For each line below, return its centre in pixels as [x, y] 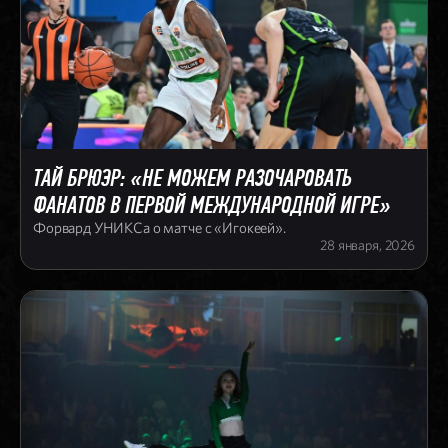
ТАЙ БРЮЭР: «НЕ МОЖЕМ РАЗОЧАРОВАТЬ [192, 178]
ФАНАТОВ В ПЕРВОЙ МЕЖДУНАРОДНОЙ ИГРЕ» [212, 205]
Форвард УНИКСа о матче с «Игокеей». [159, 227]
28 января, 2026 [367, 245]
